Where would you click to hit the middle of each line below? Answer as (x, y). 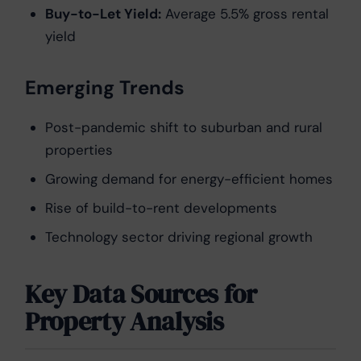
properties (79, 150)
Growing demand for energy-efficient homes (189, 179)
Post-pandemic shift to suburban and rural (184, 128)
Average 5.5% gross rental (245, 14)
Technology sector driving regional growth (179, 237)
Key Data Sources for (141, 295)
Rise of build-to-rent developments (161, 208)
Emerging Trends (105, 88)
